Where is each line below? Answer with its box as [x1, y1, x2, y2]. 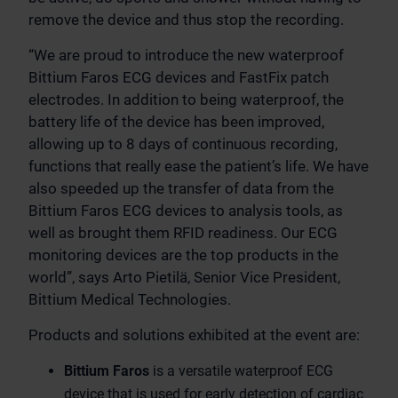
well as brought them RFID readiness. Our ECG [28, 224, 338, 242]
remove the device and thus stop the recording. [28, 11, 344, 28]
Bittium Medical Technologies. [28, 291, 231, 308]
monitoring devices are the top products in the [28, 246, 338, 264]
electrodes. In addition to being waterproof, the [28, 91, 344, 108]
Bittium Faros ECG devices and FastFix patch [28, 68, 329, 86]
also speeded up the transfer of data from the [28, 179, 334, 197]
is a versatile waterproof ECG [153, 362, 333, 379]
